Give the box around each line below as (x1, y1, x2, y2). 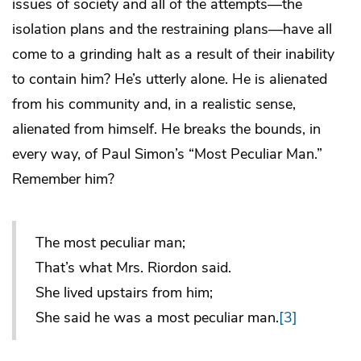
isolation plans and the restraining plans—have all (12, 19, 332, 39)
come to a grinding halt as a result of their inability (12, 44, 334, 64)
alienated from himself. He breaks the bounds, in (12, 119, 321, 139)
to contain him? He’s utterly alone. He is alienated (12, 69, 327, 89)
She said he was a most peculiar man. (35, 308, 279, 328)
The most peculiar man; (35, 233, 185, 253)
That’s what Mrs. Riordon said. (35, 258, 231, 278)
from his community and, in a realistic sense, (12, 94, 296, 114)
